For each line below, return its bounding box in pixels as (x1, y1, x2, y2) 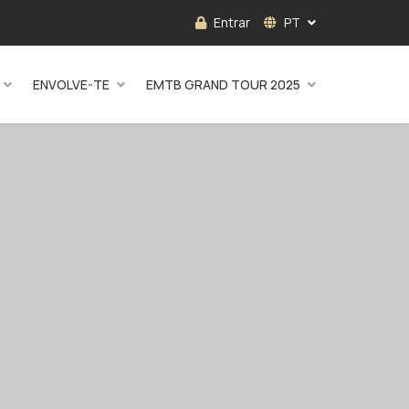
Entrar (214, 14, 250, 31)
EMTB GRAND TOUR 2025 (146, 76, 300, 93)
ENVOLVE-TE (33, 76, 110, 93)
